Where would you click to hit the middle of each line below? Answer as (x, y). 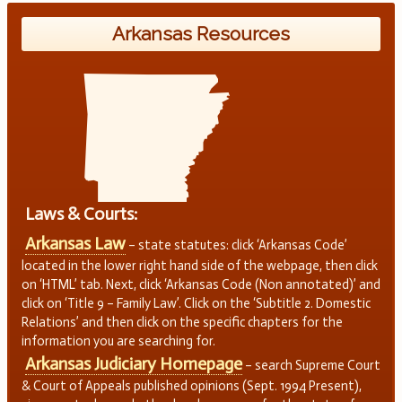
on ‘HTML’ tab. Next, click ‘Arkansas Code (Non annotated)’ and (201, 285)
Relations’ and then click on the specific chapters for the (182, 323)
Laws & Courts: (81, 214)
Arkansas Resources (201, 34)
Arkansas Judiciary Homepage (133, 364)
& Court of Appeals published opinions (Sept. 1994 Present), (191, 386)
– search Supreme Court (311, 366)
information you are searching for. (118, 341)
